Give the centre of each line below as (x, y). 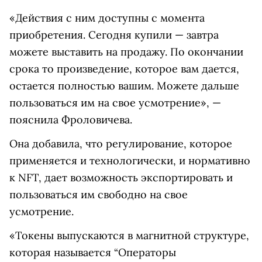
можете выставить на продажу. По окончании (126, 52)
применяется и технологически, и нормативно (130, 161)
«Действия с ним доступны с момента (107, 18)
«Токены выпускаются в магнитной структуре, (129, 235)
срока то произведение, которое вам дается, (124, 69)
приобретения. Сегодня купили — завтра (114, 35)
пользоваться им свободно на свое (99, 194)
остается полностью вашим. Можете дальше (124, 86)
